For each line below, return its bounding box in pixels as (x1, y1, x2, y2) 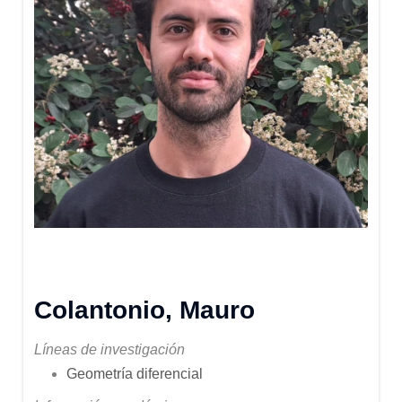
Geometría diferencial (66, 365, 203, 381)
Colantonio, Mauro (34, 295, 255, 324)
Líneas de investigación (34, 341, 185, 357)
